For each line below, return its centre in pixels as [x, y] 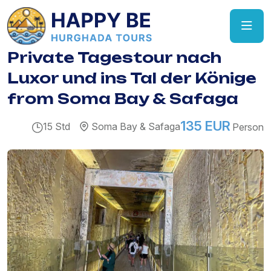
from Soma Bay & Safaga [123, 99]
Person [248, 127]
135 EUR [205, 126]
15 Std [57, 127]
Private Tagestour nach [114, 58]
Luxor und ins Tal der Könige [132, 78]
